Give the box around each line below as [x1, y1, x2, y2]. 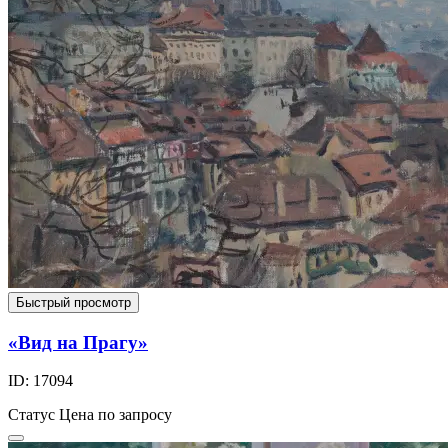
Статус [8, 406, 55, 424]
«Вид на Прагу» [8, 331, 148, 353]
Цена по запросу [59, 406, 172, 424]
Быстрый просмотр [16, 294, 131, 310]
